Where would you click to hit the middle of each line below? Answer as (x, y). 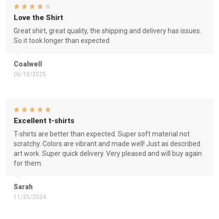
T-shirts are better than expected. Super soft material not (102, 134)
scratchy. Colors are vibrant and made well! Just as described (107, 144)
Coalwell (28, 64)
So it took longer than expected (62, 41)
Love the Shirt (38, 18)
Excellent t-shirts (44, 121)
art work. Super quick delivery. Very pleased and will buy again (108, 153)
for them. (28, 163)
